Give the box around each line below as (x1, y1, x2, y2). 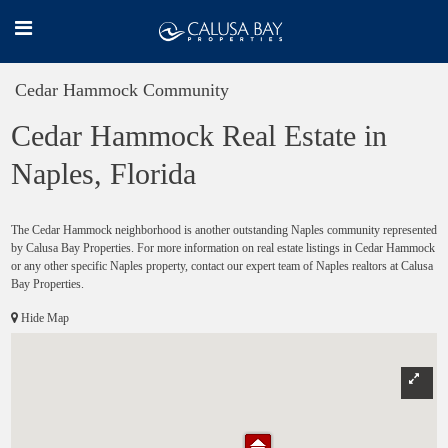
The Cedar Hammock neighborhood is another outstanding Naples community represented (11, 223, 437, 237)
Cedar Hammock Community (15, 80, 229, 100)
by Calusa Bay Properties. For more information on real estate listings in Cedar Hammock (11, 241, 435, 255)
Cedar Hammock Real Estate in (11, 119, 387, 152)
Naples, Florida (11, 157, 196, 190)
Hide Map (18, 311, 69, 325)
